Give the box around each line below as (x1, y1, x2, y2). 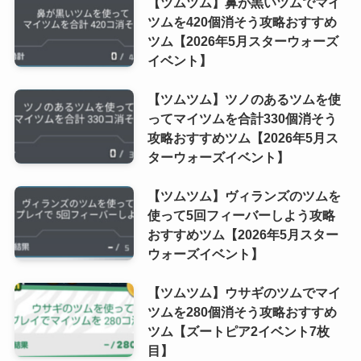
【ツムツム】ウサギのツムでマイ (147, 285, 341, 301)
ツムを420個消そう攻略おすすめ (147, 14, 337, 29)
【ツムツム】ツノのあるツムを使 (147, 92, 341, 107)
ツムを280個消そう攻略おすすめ (147, 305, 337, 320)
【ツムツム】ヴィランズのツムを (147, 189, 341, 204)
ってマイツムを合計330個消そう (147, 111, 337, 127)
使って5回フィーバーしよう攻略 (147, 208, 335, 223)
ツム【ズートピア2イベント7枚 (147, 324, 330, 339)
